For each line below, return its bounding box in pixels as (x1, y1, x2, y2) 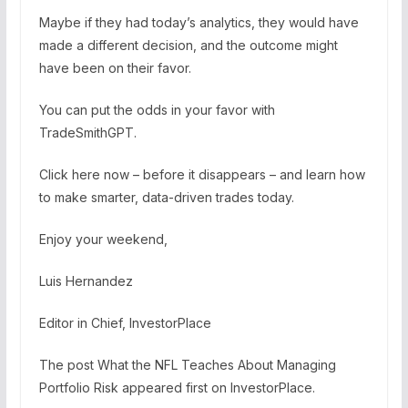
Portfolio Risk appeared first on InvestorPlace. (38, 379, 315, 395)
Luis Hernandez (38, 272, 133, 289)
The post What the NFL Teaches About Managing (38, 356, 336, 372)
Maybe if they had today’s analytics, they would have (38, 14, 359, 30)
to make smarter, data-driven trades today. (38, 189, 294, 205)
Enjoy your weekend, (38, 230, 168, 247)
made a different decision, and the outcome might (38, 36, 338, 53)
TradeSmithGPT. (38, 124, 137, 140)
